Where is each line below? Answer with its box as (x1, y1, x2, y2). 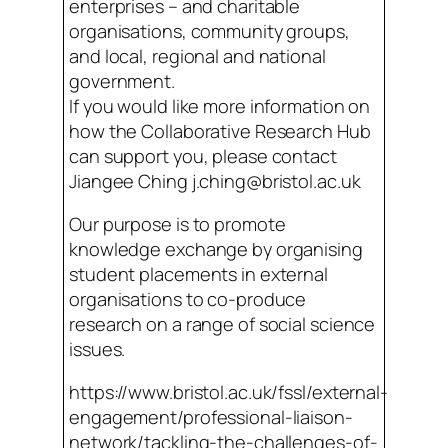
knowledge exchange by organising (69, 236, 363, 261)
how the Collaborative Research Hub (69, 118, 371, 143)
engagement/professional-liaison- (69, 405, 353, 430)
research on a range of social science (69, 311, 376, 336)
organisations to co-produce (69, 286, 307, 311)
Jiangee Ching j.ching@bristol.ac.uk (69, 168, 361, 193)
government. (69, 68, 175, 93)
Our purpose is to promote (69, 211, 286, 236)
